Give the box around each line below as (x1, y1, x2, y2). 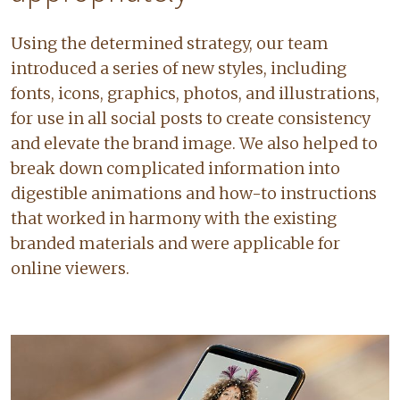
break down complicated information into (11, 157, 340, 179)
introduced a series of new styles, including (11, 57, 346, 79)
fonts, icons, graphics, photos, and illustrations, (11, 82, 379, 104)
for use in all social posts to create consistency (11, 107, 371, 129)
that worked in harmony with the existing (11, 207, 337, 229)
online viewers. (11, 257, 133, 279)
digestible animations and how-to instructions (11, 182, 377, 204)
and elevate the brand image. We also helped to (11, 132, 378, 154)
